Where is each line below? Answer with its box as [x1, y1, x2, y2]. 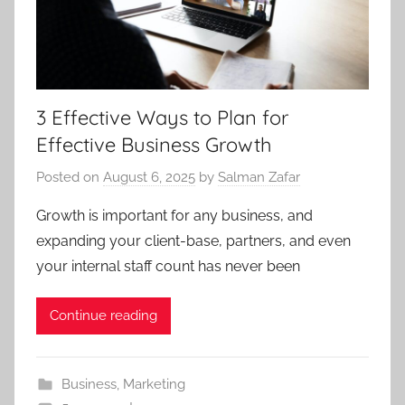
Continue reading [50, 307, 157, 325]
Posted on [36, 168, 103, 185]
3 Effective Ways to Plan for [36, 105, 288, 131]
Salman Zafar [218, 168, 300, 185]
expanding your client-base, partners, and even [36, 231, 351, 250]
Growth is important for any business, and [36, 206, 313, 224]
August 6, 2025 [103, 168, 195, 185]
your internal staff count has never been [36, 257, 300, 275]
